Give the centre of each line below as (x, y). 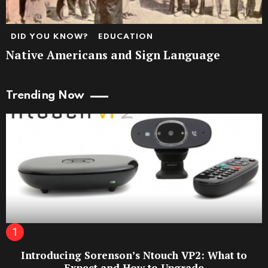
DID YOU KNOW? (50, 37)
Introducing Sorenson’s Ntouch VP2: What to (134, 255)
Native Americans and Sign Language (113, 55)
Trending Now (45, 96)
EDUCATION (126, 37)
